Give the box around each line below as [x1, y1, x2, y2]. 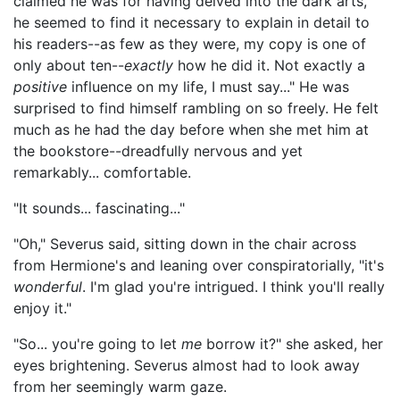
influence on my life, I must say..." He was [67, 78, 349, 96]
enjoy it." [13, 299, 71, 317]
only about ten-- [13, 56, 124, 74]
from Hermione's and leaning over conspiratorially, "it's [13, 256, 384, 274]
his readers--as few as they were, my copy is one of [13, 35, 366, 53]
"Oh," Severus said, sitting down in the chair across [13, 235, 356, 253]
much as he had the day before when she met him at [13, 121, 369, 138]
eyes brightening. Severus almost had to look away [13, 356, 360, 374]
